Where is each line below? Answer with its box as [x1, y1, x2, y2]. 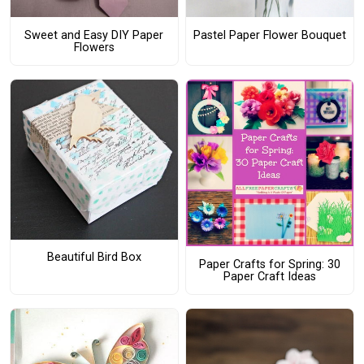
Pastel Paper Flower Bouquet [193, 28, 346, 42]
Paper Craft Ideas [223, 269, 316, 284]
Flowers [73, 40, 115, 54]
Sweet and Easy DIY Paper [24, 28, 164, 42]
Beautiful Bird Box [46, 250, 141, 265]
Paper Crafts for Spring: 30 [198, 257, 340, 271]
